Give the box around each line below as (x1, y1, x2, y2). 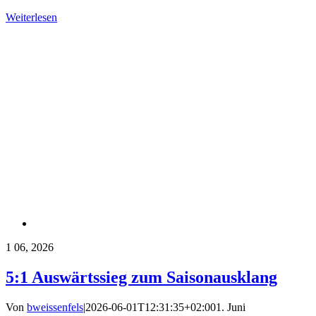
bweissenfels (27, 300, 83, 313)
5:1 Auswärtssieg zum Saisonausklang (6, 267, 277, 286)
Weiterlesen (6, 11, 57, 23)
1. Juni (216, 300, 245, 313)
